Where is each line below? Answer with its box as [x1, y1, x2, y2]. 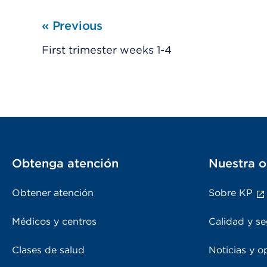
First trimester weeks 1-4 [42, 43, 172, 56]
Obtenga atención [12, 156, 119, 170]
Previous [48, 18, 103, 33]
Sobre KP [209, 187, 253, 198]
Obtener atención [12, 187, 94, 198]
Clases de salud [12, 244, 85, 256]
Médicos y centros [12, 215, 97, 227]
